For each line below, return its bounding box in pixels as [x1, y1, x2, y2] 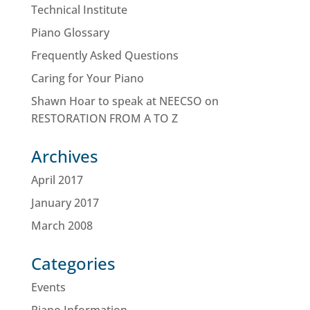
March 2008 [30, 218, 93, 233]
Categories [30, 252, 116, 275]
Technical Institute [30, 2, 127, 17]
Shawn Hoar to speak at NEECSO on [30, 93, 219, 109]
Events [30, 280, 66, 295]
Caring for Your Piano [30, 71, 144, 86]
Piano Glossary [30, 25, 109, 40]
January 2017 [30, 195, 99, 210]
